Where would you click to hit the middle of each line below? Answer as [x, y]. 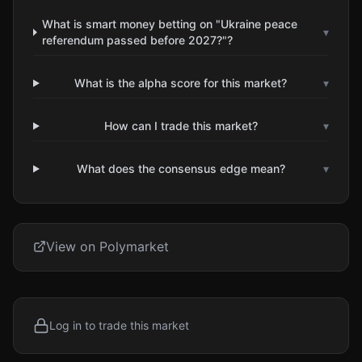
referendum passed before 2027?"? [138, 40]
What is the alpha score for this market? [181, 83]
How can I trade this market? [181, 126]
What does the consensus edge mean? [181, 168]
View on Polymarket [107, 246]
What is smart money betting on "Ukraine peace [170, 24]
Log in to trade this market [119, 325]
